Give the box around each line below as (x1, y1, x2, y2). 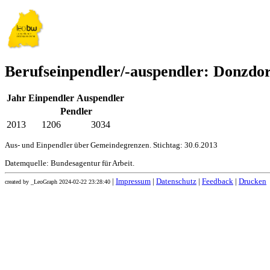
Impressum (116, 177, 151, 186)
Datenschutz (156, 177, 196, 186)
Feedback (202, 177, 233, 186)
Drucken (239, 177, 266, 186)
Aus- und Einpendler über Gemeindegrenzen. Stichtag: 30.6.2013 (5, 141, 218, 150)
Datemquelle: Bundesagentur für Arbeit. (5, 159, 134, 168)
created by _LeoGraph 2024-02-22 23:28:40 (5, 178, 110, 186)
